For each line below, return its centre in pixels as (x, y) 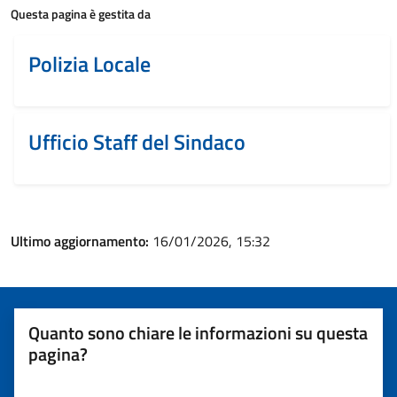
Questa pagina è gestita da (81, 14)
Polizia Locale (90, 64)
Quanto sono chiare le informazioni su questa (198, 333)
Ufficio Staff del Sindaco (137, 142)
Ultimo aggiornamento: (82, 241)
